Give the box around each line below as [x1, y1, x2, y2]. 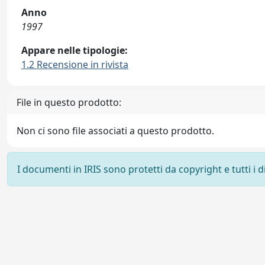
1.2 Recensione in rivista [21, 58, 128, 71]
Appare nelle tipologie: [21, 44, 128, 57]
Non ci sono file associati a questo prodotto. [17, 124, 214, 137]
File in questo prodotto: [17, 96, 121, 109]
